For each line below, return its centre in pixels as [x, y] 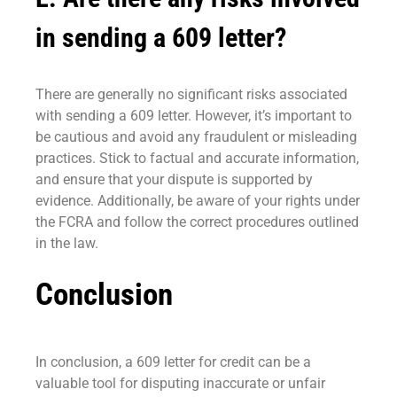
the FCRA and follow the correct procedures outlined [197, 222]
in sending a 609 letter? [161, 37]
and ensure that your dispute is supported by [174, 179]
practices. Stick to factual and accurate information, [197, 158]
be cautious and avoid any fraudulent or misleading [196, 136]
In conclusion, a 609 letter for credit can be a [173, 362]
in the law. [67, 243]
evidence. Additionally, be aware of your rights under [198, 200]
